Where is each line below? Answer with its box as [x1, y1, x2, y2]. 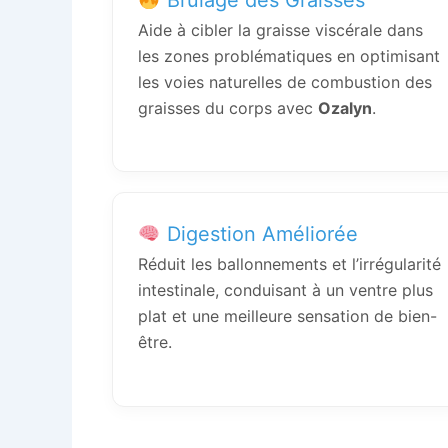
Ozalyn [318, 97, 372, 118]
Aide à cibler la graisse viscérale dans [138, 19, 423, 40]
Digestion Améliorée [160, 222, 358, 247]
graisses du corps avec [138, 97, 318, 118]
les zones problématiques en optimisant [138, 45, 440, 66]
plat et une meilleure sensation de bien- [138, 306, 437, 327]
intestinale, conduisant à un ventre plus [138, 280, 433, 301]
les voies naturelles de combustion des [138, 71, 432, 92]
